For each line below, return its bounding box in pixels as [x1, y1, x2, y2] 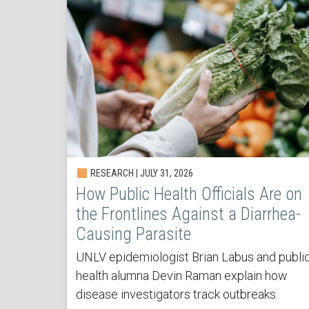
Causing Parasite [75, 223, 191, 244]
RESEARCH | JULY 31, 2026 [88, 167, 193, 179]
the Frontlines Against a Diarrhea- [75, 203, 301, 224]
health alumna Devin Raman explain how [75, 268, 288, 283]
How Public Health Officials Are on [75, 183, 302, 204]
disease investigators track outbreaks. [75, 286, 278, 301]
